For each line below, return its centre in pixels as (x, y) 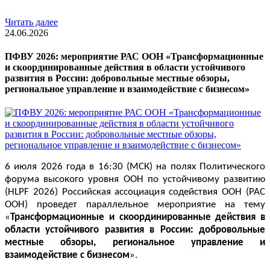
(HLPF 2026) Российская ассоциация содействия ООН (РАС (135, 192)
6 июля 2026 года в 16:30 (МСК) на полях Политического (135, 167)
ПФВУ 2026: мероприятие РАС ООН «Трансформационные (134, 56)
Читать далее (31, 22)
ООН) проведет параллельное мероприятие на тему (135, 205)
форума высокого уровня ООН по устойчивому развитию (135, 180)
